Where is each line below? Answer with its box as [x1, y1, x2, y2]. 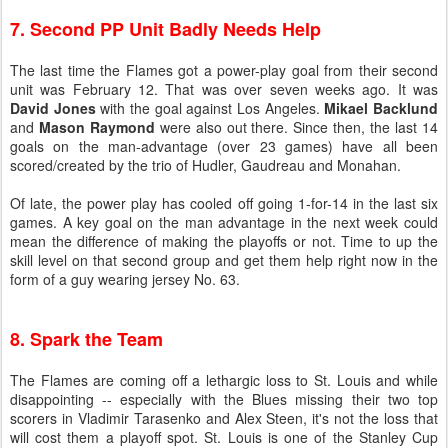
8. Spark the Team [10, 326, 163, 352]
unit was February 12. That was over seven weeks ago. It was [10, 79, 438, 99]
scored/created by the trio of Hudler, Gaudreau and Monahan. [10, 155, 401, 175]
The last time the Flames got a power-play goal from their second [10, 60, 438, 80]
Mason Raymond [38, 117, 155, 137]
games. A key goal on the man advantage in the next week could [10, 212, 438, 232]
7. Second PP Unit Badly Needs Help [10, 16, 321, 42]
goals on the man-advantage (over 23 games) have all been [10, 136, 438, 156]
